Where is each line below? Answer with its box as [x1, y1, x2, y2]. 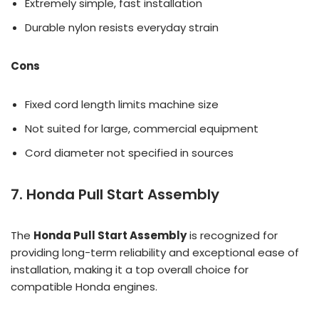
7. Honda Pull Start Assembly [11, 184, 219, 204]
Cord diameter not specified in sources [25, 145, 234, 160]
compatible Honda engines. [11, 278, 157, 294]
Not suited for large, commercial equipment [25, 120, 258, 136]
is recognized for [187, 227, 278, 243]
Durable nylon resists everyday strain [25, 19, 219, 35]
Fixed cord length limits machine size [25, 96, 219, 112]
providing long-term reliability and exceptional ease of [11, 244, 299, 260]
